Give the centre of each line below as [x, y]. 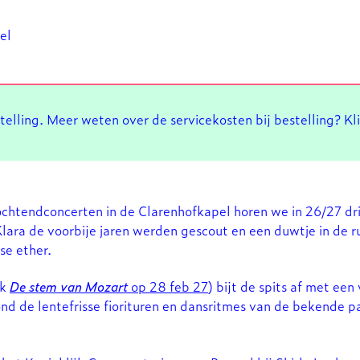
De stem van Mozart [69, 286]
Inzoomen [166, 304]
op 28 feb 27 [168, 286]
